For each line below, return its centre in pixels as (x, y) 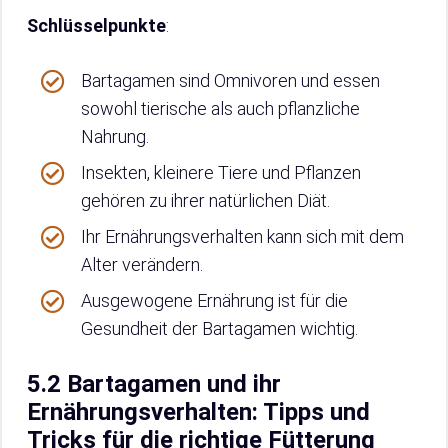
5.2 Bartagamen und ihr (154, 384)
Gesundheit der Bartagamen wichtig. (219, 329)
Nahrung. (115, 137)
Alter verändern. (142, 265)
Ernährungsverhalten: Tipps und (198, 412)
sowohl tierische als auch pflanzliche (220, 109)
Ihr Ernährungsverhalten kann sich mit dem (242, 237)
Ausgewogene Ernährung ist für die (214, 301)
